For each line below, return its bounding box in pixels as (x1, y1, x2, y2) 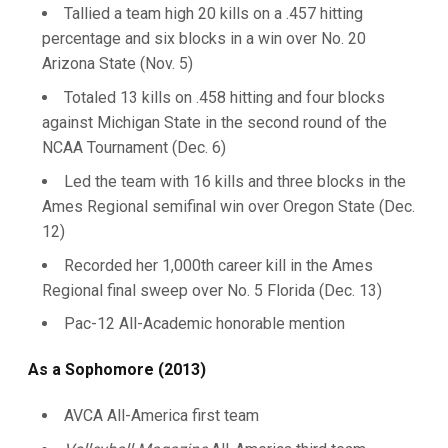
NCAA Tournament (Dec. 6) (42, 138, 226, 157)
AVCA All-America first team (64, 406, 259, 426)
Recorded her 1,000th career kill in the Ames (64, 255, 373, 275)
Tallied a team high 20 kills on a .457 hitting (64, 4, 363, 24)
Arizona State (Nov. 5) (42, 54, 193, 74)
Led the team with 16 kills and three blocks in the (64, 171, 406, 191)
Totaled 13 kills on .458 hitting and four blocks (64, 88, 385, 107)
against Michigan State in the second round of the (42, 113, 387, 132)
